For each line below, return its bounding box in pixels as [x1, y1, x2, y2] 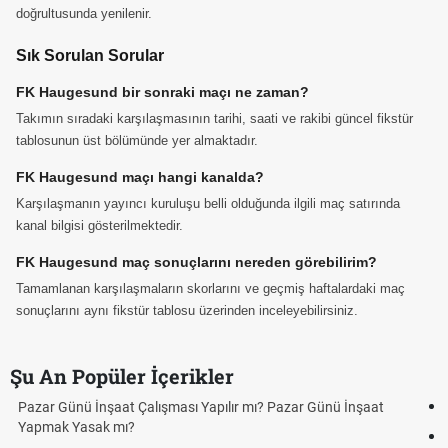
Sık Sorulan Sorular [16, 47, 164, 64]
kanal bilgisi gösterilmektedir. [16, 218, 183, 233]
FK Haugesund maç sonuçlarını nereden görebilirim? [16, 254, 377, 270]
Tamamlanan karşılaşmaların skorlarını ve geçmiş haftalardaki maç [16, 281, 405, 296]
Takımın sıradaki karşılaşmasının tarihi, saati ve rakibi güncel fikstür [16, 111, 413, 126]
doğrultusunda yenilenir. [16, 6, 152, 21]
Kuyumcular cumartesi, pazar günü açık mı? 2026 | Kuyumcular [52, 429, 442, 445]
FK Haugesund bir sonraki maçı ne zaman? [16, 84, 309, 100]
